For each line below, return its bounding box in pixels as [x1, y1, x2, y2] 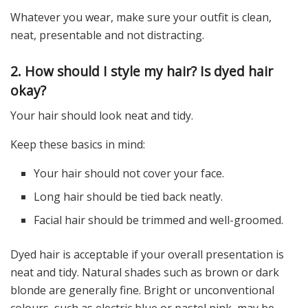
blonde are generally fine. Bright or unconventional [10, 283, 274, 298]
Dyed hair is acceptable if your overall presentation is [10, 247, 284, 263]
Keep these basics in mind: [10, 137, 145, 153]
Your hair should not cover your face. [34, 166, 225, 181]
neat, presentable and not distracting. [10, 27, 204, 43]
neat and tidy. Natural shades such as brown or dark [10, 265, 279, 280]
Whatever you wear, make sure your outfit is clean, [10, 10, 272, 25]
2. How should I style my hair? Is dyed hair [10, 61, 273, 80]
